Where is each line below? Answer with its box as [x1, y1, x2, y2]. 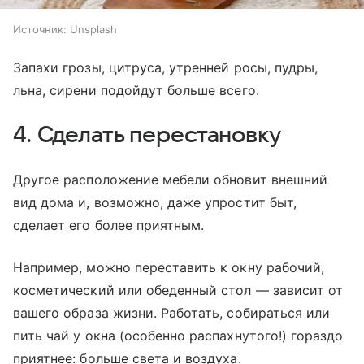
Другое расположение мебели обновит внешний [13, 171, 328, 188]
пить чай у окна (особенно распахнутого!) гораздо [13, 327, 344, 344]
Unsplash [70, 23, 117, 37]
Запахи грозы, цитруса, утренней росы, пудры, [13, 59, 318, 76]
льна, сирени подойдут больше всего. [13, 82, 259, 99]
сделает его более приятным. [13, 217, 205, 234]
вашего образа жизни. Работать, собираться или [13, 305, 331, 322]
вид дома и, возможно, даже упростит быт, [13, 194, 297, 211]
